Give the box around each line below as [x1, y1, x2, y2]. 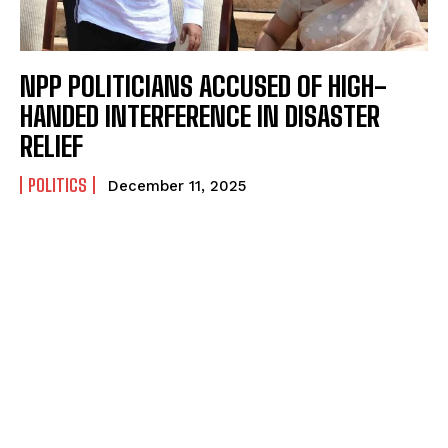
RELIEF [20, 128, 83, 163]
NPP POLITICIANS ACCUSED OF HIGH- [20, 68, 387, 103]
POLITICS [28, 173, 87, 196]
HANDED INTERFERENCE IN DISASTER [20, 98, 380, 133]
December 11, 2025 [108, 176, 246, 195]
